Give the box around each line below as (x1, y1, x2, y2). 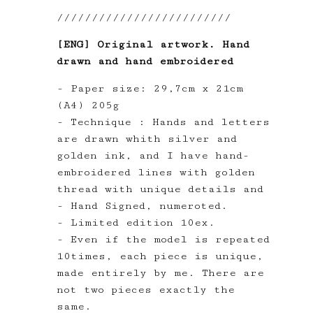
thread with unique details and (56, 183, 263, 195)
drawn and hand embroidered (56, 55, 233, 67)
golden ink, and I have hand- (56, 150, 249, 161)
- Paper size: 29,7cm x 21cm (56, 82, 243, 94)
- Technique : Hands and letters (56, 116, 270, 128)
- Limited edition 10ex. (56, 217, 215, 228)
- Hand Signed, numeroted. (56, 200, 228, 212)
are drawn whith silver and (56, 133, 237, 145)
